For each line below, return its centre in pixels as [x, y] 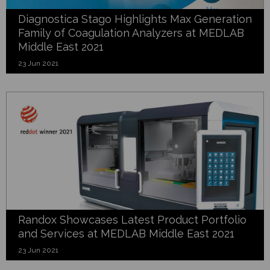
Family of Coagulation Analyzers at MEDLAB [131, 33]
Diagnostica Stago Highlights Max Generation [135, 19]
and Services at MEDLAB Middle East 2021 [126, 233]
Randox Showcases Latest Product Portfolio [132, 219]
